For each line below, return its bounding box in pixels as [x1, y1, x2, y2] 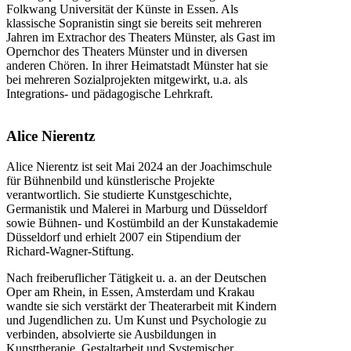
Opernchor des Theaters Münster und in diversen [6, 44, 248, 58]
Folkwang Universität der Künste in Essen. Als [6, 2, 238, 16]
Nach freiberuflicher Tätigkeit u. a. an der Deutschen [6, 271, 266, 285]
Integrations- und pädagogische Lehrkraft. [6, 86, 213, 100]
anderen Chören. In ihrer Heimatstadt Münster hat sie [6, 58, 268, 72]
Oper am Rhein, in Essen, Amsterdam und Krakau [6, 285, 255, 299]
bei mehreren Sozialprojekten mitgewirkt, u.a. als [6, 72, 248, 86]
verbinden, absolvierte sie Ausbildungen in [6, 327, 216, 342]
